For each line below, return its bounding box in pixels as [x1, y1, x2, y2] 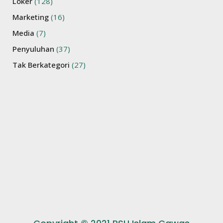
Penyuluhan [12, 44, 54, 54]
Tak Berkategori [12, 60, 70, 70]
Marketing [12, 12, 49, 22]
